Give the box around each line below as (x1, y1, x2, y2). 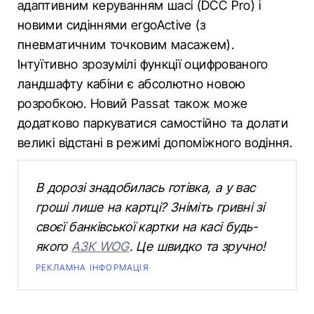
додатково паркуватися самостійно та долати (18, 116, 289, 130)
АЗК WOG (71, 239, 130, 254)
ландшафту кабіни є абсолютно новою (18, 76, 246, 91)
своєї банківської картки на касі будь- (36, 219, 258, 234)
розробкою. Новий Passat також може (18, 96, 248, 111)
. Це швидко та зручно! (129, 239, 266, 254)
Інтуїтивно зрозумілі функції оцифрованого (18, 57, 268, 71)
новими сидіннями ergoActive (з (18, 18, 206, 32)
